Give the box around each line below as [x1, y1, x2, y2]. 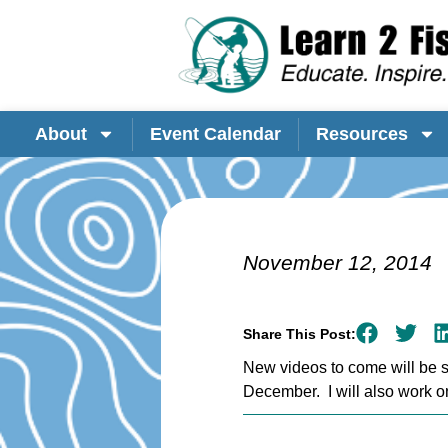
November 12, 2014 [242, 250, 432, 274]
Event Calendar [149, 124, 281, 145]
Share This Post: [242, 325, 356, 342]
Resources [315, 124, 408, 145]
